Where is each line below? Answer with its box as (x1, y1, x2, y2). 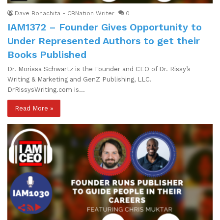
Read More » (15, 104, 53, 112)
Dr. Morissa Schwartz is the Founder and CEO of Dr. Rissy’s (7, 65, 191, 73)
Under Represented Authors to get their (7, 34, 200, 47)
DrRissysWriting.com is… (7, 85, 85, 93)
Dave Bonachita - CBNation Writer (15, 9, 114, 17)
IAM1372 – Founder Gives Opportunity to (7, 21, 202, 33)
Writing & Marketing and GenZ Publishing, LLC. (7, 75, 152, 83)
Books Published (7, 48, 86, 60)
